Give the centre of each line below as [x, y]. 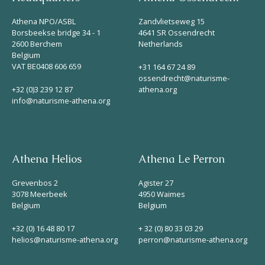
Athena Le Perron [182, 159]
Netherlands [161, 43]
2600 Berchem [37, 43]
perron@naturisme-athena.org [193, 239]
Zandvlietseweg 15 [172, 21]
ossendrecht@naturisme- [184, 78]
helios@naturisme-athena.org [65, 239]
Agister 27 [156, 182]
